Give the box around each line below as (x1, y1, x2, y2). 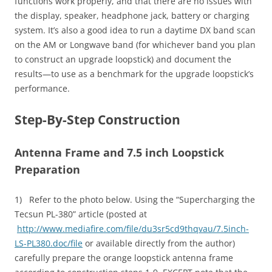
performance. (15, 82, 70, 94)
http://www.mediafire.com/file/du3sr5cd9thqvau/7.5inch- (17, 222, 249, 234)
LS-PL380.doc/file (15, 237, 83, 249)
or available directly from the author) (83, 237, 235, 249)
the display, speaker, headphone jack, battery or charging (15, 9, 250, 21)
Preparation (15, 161, 80, 177)
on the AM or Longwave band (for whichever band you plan (15, 38, 256, 50)
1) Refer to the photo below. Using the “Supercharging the (15, 193, 255, 205)
